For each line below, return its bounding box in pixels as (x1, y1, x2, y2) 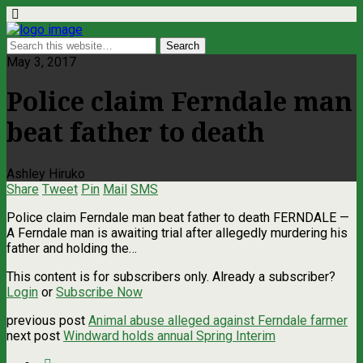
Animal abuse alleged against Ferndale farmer (88, 312, 348, 328)
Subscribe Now (56, 284, 143, 300)
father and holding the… (6, 240, 137, 256)
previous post (6, 312, 88, 328)
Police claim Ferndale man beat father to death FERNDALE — (6, 209, 349, 225)
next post (6, 327, 63, 344)
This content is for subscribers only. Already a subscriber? (6, 268, 335, 284)
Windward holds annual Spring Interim (63, 327, 275, 344)
